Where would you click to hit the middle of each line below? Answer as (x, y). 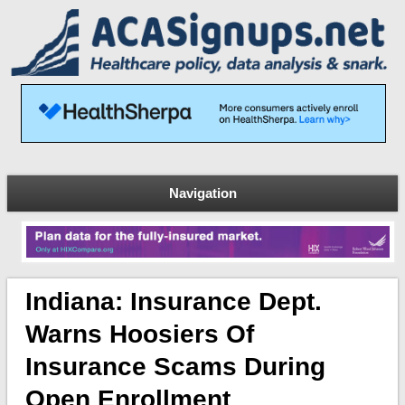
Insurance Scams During (175, 367)
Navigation (202, 193)
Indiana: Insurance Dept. (173, 302)
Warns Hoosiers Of (139, 334)
